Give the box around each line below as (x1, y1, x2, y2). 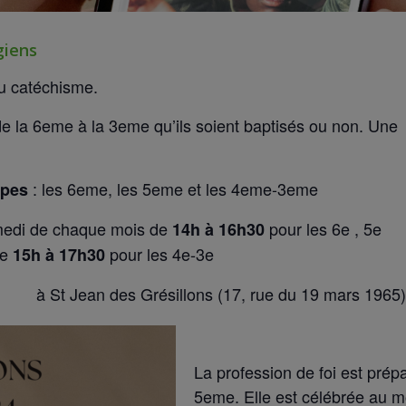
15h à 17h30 (8, 242, 105, 266)
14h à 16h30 (172, 217, 265, 241)
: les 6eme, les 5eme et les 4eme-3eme (28, 176, 318, 200)
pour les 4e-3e (105, 241, 214, 266)
